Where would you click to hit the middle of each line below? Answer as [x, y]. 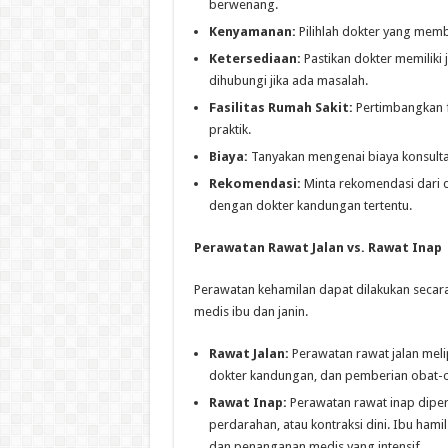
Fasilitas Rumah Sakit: [280, 107]
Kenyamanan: [252, 31]
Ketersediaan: [254, 58]
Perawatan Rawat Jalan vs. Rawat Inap [317, 247]
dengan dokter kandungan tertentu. [310, 205]
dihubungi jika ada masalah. [288, 80]
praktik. [229, 129]
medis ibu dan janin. [250, 311]
